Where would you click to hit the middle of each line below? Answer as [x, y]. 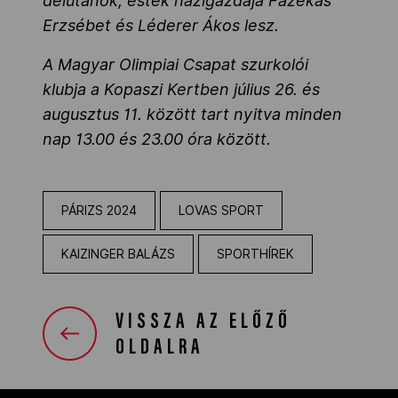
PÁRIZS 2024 [99, 210]
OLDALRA [160, 348]
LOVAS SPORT [221, 210]
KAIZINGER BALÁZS [118, 254]
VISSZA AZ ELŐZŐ [203, 322]
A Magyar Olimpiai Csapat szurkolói [175, 64]
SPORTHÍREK [255, 254]
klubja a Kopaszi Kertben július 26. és [181, 89]
